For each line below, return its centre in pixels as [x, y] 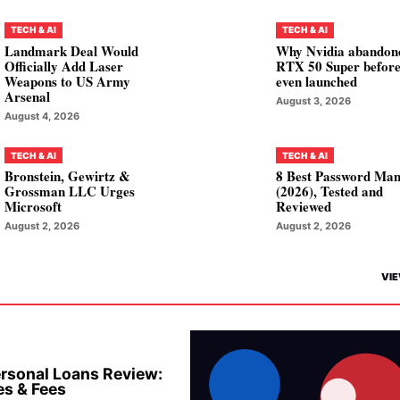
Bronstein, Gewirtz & [67, 176]
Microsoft [33, 207]
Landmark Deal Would [71, 50]
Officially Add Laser [63, 66]
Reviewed [304, 207]
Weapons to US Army [67, 81]
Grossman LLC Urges [69, 192]
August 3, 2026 [314, 100]
